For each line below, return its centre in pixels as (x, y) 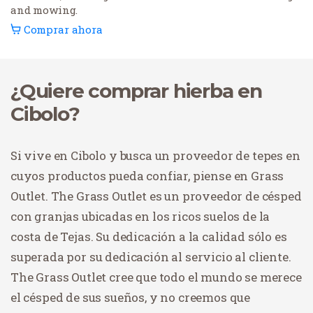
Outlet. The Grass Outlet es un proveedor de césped (156, 196)
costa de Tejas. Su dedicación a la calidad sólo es (149, 237)
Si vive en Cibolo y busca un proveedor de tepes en (155, 156)
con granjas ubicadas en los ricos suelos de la (140, 217)
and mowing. (44, 10)
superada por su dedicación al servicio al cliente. (151, 257)
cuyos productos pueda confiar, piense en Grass (147, 176)
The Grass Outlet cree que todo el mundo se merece (156, 277)
